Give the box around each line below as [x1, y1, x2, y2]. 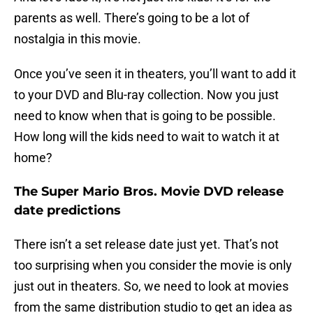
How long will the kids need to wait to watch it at [14, 129, 279, 145]
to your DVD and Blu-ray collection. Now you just [14, 87, 279, 103]
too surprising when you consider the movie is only [14, 258, 292, 273]
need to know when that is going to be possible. [14, 108, 276, 124]
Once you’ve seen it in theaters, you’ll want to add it [14, 66, 296, 82]
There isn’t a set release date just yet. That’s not [14, 237, 279, 252]
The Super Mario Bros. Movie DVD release [14, 184, 284, 200]
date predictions [14, 203, 121, 219]
